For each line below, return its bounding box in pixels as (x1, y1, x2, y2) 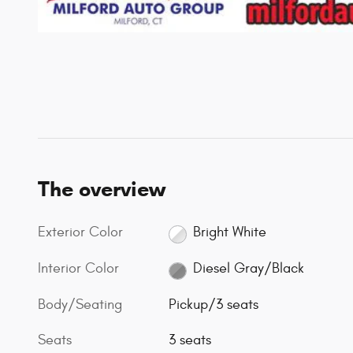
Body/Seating (38, 296, 122, 314)
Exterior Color (38, 223, 123, 240)
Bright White (192, 224, 266, 241)
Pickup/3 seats (169, 296, 259, 314)
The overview (38, 175, 165, 203)
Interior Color (38, 259, 119, 277)
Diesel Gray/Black (192, 260, 304, 277)
